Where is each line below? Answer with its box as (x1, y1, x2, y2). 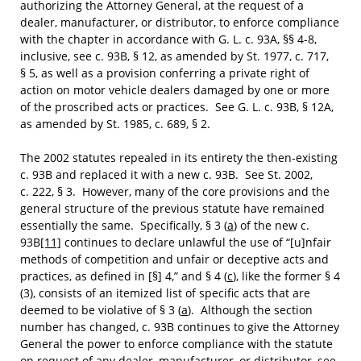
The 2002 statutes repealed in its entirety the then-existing (20, 150, 338, 165)
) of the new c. (234, 218, 309, 233)
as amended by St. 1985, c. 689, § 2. (20, 116, 210, 131)
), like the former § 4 (233, 268, 340, 284)
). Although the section (188, 302, 313, 317)
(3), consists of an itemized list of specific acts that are (20, 285, 310, 301)
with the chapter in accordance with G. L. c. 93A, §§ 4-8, (20, 31, 317, 47)
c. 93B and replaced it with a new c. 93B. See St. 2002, (20, 167, 313, 182)
